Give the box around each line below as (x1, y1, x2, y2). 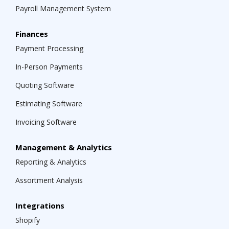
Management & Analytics (15, 142, 112, 152)
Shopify (15, 215, 40, 225)
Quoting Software (15, 80, 74, 90)
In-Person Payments (15, 62, 83, 72)
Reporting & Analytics (15, 157, 86, 167)
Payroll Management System (15, 4, 111, 13)
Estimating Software (15, 99, 82, 108)
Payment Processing (15, 43, 83, 53)
